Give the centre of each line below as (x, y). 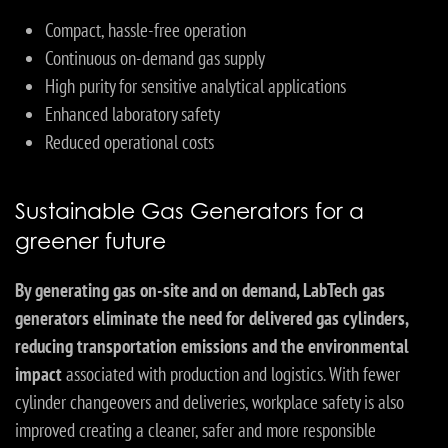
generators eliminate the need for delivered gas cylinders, (211, 318)
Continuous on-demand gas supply (155, 58)
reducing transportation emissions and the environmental (212, 346)
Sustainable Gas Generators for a (189, 211)
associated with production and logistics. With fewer (231, 374)
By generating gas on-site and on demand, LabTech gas (200, 290)
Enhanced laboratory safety (132, 114)
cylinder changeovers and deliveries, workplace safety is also (209, 402)
